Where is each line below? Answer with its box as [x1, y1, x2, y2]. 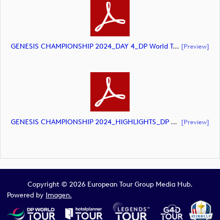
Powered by [7, 191, 46, 200]
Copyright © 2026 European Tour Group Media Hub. [27, 180, 192, 189]
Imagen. [46, 191, 72, 200]
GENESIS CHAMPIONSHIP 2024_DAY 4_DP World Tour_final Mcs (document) [173, 42, 179, 51]
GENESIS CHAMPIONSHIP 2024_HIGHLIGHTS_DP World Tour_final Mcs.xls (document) [171, 117, 177, 126]
